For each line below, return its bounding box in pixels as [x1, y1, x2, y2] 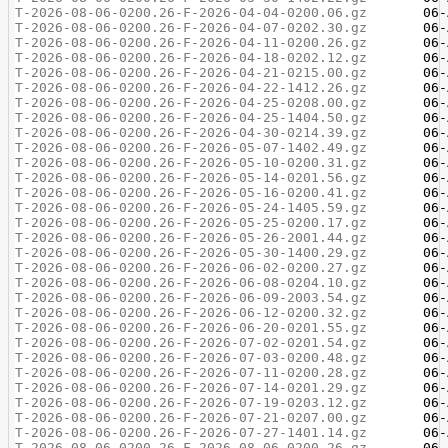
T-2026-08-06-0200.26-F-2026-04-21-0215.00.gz [15, 65, 368, 80]
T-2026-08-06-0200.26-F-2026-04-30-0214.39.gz [15, 125, 368, 140]
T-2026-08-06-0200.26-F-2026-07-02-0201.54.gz [15, 335, 368, 350]
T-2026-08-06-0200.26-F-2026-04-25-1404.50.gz [15, 110, 368, 125]
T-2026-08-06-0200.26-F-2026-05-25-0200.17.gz [15, 215, 368, 230]
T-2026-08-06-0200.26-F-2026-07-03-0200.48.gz [15, 350, 368, 365]
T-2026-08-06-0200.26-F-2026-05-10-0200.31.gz [15, 155, 368, 170]
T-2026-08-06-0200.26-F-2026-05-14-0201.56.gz [15, 170, 368, 185]
